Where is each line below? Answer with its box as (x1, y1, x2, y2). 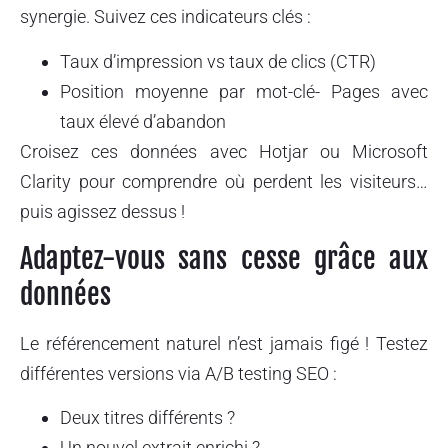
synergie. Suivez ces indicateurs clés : (20, 6, 311, 28)
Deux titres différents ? (60, 407, 235, 429)
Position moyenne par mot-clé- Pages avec (60, 80, 428, 102)
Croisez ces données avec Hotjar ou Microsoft (20, 140, 428, 162)
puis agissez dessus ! (20, 200, 185, 222)
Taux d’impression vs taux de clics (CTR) (60, 50, 376, 72)
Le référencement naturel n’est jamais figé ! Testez (20, 333, 428, 354)
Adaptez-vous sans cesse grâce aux (20, 241, 428, 276)
